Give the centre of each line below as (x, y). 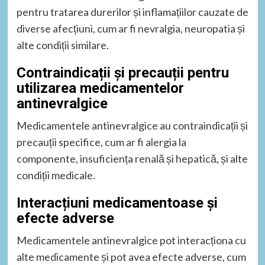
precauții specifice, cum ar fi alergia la (101, 142)
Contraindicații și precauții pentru (122, 72)
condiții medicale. (56, 175)
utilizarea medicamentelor (100, 88)
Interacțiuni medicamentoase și (117, 203)
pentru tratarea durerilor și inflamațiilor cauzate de (132, 12)
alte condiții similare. (62, 45)
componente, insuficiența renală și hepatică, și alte (132, 158)
